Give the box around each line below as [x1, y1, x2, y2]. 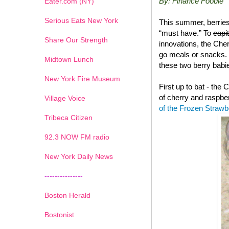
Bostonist [44, 210, 74, 219]
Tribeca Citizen [44, 113, 93, 122]
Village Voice [44, 94, 85, 102]
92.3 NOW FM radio [44, 132, 109, 141]
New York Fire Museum [44, 74, 120, 83]
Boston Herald [44, 191, 90, 199]
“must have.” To [159, 28, 213, 37]
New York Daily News [44, 152, 113, 161]
